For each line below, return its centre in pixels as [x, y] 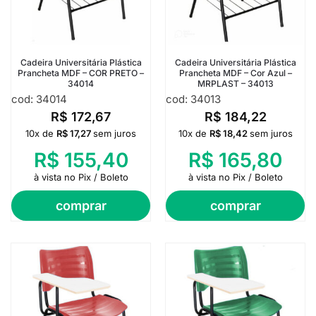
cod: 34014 [39, 99]
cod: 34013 [193, 99]
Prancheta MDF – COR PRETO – [81, 73]
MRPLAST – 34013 [235, 83]
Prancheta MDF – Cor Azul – [235, 73]
